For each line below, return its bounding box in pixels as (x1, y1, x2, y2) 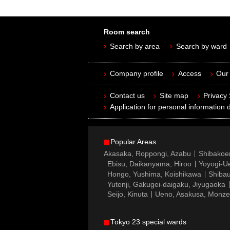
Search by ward (176, 42, 227, 50)
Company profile (109, 69, 163, 78)
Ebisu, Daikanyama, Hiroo (107, 160, 191, 168)
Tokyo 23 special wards (110, 218, 186, 226)
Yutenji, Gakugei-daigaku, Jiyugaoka (107, 180, 225, 188)
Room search (104, 28, 150, 36)
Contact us (109, 91, 145, 100)
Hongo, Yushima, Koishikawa (107, 170, 201, 178)
